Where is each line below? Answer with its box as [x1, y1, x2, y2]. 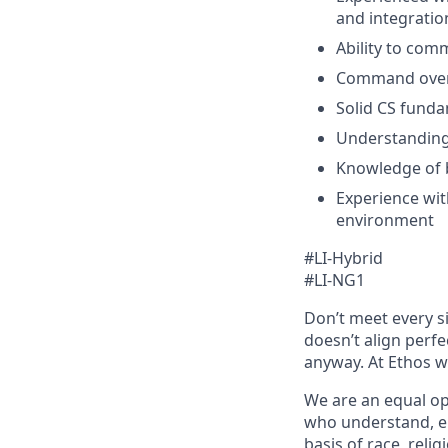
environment [336, 208, 434, 231]
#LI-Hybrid [304, 246, 383, 269]
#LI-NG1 [304, 268, 365, 291]
